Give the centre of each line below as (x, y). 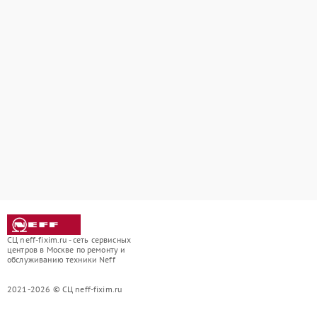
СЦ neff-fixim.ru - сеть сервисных (69, 240)
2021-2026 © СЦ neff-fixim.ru (65, 289)
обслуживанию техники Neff (61, 260)
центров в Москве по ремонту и (67, 250)
